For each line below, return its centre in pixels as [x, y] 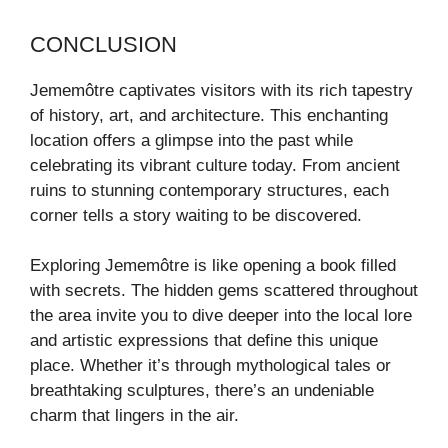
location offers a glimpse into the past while [191, 140]
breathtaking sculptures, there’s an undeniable [202, 391]
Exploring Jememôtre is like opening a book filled [213, 266]
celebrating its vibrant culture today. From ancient [215, 165]
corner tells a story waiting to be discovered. [196, 215]
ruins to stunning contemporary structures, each [209, 190]
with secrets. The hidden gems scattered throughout [224, 291]
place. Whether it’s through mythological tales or [210, 366]
